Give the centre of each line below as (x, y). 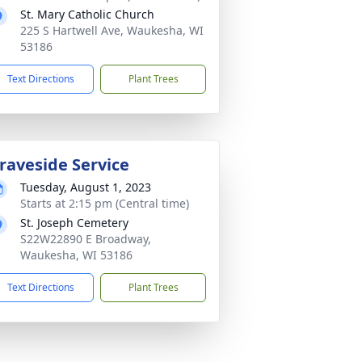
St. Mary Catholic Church (87, 14)
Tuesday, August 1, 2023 (86, 187)
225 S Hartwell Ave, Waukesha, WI (112, 30)
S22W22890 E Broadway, (86, 239)
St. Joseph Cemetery (74, 223)
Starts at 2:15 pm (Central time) (105, 203)
